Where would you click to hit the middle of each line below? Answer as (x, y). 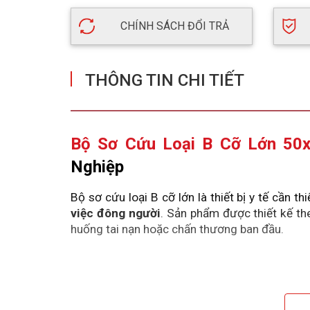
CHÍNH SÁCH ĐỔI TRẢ (174, 26)
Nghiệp (97, 167)
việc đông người (116, 213)
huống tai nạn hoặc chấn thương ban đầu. (177, 229)
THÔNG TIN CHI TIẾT (165, 81)
